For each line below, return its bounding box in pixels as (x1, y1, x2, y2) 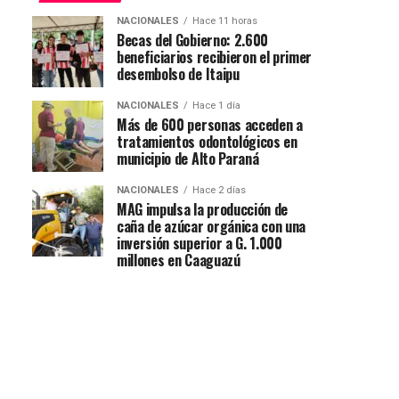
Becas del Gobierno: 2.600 (117, 28, 268, 51)
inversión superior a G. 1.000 (117, 232, 282, 254)
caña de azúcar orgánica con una (117, 215, 306, 237)
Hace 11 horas (192, 14, 257, 27)
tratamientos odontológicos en (117, 130, 297, 152)
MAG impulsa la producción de (117, 198, 289, 220)
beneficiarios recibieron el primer (117, 45, 313, 68)
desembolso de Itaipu (117, 62, 240, 85)
